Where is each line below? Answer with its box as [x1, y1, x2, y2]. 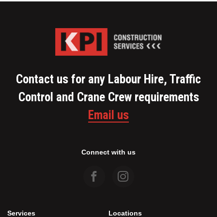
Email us [88, 108, 129, 123]
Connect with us [81, 148, 136, 156]
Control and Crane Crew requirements [18, 90, 199, 105]
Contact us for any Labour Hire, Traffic [16, 72, 201, 87]
